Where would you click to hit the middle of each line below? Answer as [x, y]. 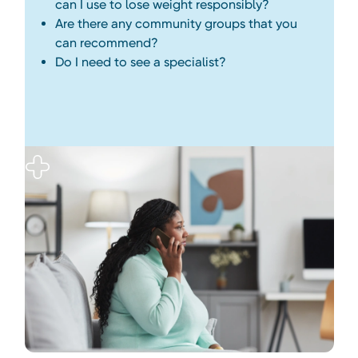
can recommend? [106, 43]
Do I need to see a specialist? [140, 62]
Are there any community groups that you [176, 24]
